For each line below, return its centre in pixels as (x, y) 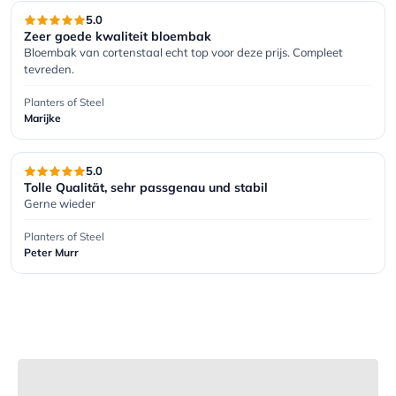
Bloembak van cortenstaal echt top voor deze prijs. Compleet (183, 52)
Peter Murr (51, 252)
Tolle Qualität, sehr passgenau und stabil (146, 187)
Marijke (42, 118)
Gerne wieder (60, 203)
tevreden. (49, 69)
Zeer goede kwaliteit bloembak (118, 36)
